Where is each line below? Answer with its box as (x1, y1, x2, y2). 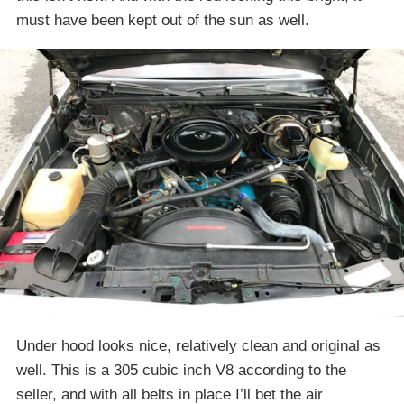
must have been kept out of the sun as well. (16, 11, 309, 29)
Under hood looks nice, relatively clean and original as (16, 337, 381, 355)
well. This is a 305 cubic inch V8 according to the (16, 362, 346, 380)
